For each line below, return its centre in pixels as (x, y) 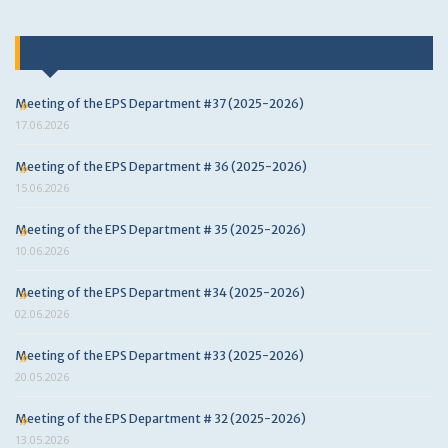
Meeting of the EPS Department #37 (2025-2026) (159, 103)
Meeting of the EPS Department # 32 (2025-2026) (160, 418)
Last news (72, 53)
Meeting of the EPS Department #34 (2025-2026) (160, 292)
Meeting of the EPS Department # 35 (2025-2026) (160, 229)
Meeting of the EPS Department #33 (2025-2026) (159, 355)
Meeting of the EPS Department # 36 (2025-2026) (161, 166)
